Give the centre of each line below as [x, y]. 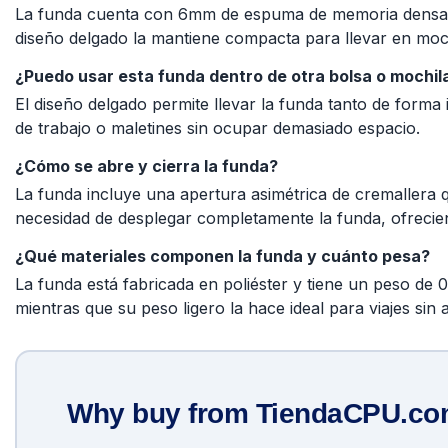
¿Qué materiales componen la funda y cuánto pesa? [222, 256]
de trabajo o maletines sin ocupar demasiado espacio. [217, 128]
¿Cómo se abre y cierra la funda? [146, 166]
